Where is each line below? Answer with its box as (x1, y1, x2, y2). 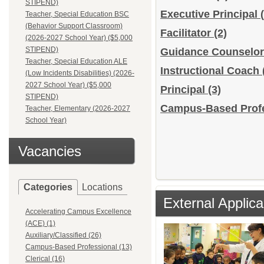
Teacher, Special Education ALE (25, 57, 127, 65)
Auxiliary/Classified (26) (25, 231, 101, 239)
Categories (24, 182, 72, 192)
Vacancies (18, 143, 81, 159)
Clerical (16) (25, 255, 65, 263)
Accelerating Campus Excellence (25, 207, 131, 216)
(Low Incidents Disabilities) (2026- (25, 69, 134, 77)
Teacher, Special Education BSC (25, 10, 129, 18)
